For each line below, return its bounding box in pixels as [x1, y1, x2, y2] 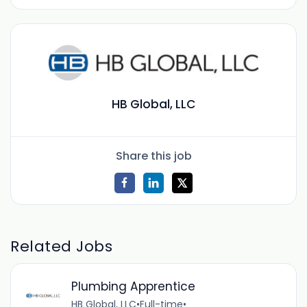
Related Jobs [10, 235, 113, 257]
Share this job [115, 147, 192, 164]
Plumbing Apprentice [71, 278, 195, 295]
